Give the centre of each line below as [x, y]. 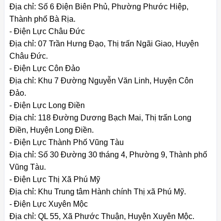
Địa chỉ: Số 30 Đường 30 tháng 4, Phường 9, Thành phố [108, 154]
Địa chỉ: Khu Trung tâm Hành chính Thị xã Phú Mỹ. [98, 191]
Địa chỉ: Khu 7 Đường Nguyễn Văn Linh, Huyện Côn [101, 80]
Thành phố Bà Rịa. [42, 19]
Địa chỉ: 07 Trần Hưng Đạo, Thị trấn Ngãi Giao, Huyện [104, 43]
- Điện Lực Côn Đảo [45, 68]
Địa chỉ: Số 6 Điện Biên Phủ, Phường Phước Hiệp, [99, 6]
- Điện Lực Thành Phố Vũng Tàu [67, 142]
